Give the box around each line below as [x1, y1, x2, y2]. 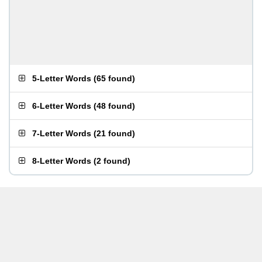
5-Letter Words [32, 74, 91, 83]
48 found [96, 101, 132, 111]
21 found [96, 129, 132, 138]
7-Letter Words [32, 129, 91, 138]
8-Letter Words [32, 156, 91, 166]
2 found [96, 156, 127, 166]
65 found [96, 74, 132, 83]
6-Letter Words [32, 101, 91, 111]
